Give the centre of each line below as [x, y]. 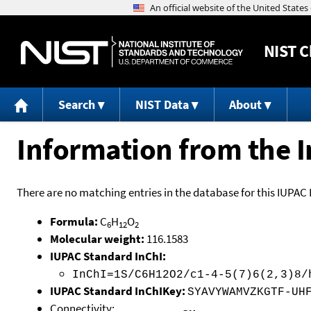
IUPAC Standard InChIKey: [118, 291]
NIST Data [162, 105]
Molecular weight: [98, 238]
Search [76, 105]
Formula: [75, 221]
